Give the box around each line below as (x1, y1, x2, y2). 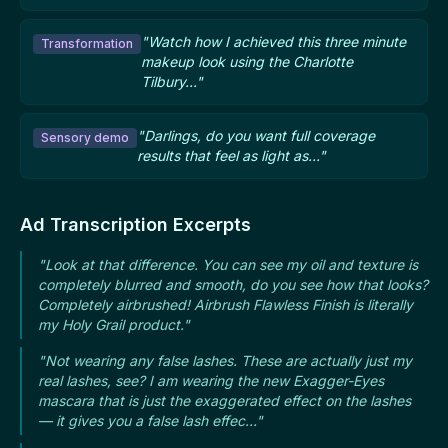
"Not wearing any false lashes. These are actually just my (38, 352, 412, 370)
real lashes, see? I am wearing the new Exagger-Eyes (38, 372, 384, 390)
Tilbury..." (141, 73, 203, 91)
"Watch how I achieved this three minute (141, 33, 406, 51)
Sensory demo (41, 130, 129, 146)
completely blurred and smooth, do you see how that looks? (38, 276, 428, 294)
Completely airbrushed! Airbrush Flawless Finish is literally (38, 296, 413, 314)
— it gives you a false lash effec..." (38, 412, 263, 430)
